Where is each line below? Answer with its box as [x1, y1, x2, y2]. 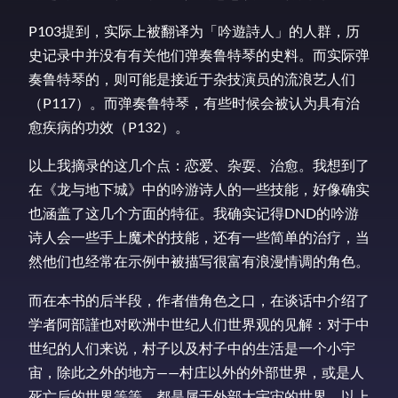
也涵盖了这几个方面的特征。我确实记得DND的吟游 [28, 204, 359, 222]
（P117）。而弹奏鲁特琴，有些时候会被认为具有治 [28, 94, 360, 112]
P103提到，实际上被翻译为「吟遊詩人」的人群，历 [28, 22, 360, 40]
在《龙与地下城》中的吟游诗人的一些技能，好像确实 [28, 180, 370, 198]
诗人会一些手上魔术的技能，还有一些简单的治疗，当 [28, 228, 370, 246]
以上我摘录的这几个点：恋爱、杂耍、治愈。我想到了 [28, 156, 370, 174]
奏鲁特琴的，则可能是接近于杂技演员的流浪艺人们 [28, 70, 355, 88]
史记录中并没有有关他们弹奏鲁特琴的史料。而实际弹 [28, 46, 370, 64]
